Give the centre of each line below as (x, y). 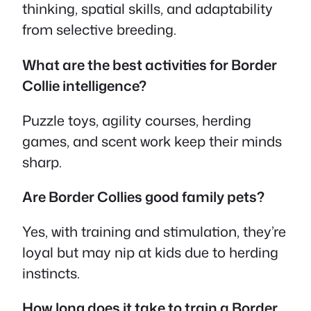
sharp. (42, 161)
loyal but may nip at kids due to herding (150, 252)
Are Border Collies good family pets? (143, 196)
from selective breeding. (99, 30)
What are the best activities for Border (150, 64)
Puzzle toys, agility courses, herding (137, 120)
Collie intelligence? (84, 85)
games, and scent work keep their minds (152, 141)
